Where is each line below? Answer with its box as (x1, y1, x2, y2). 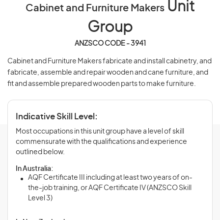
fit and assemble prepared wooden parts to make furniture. (7, 81, 196, 87)
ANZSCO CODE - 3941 (74, 40, 146, 47)
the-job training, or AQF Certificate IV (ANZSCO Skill (28, 185, 192, 192)
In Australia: (16, 165, 54, 172)
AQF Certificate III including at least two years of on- (28, 174, 192, 181)
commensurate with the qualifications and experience (16, 138, 187, 145)
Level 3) (28, 195, 53, 202)
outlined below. (16, 149, 65, 156)
